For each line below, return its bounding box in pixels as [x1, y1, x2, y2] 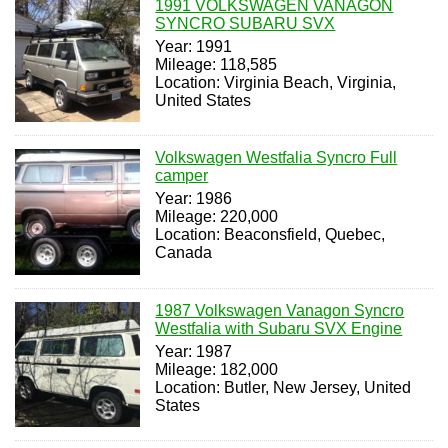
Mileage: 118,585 [155, 55, 278, 73]
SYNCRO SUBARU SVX [155, 14, 336, 32]
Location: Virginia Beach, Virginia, [155, 73, 397, 91]
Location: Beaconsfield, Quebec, [155, 226, 386, 244]
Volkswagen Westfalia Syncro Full [155, 149, 398, 167]
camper [155, 167, 209, 185]
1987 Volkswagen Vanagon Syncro [155, 301, 405, 319]
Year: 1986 [155, 190, 233, 208]
